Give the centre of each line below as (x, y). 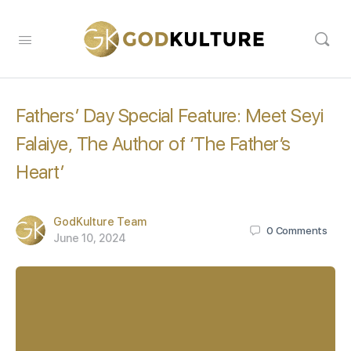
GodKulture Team (100, 222)
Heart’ (40, 172)
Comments (301, 230)
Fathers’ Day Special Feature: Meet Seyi (170, 116)
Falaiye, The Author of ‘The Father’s (153, 144)
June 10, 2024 (90, 238)
